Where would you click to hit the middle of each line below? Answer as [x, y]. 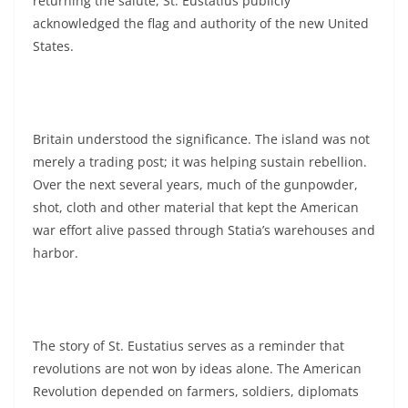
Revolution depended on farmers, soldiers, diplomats [196, 391]
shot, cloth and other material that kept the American [196, 207]
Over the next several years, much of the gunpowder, [195, 184]
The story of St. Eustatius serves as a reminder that [189, 345]
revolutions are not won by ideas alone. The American [197, 368]
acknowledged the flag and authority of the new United [201, 23]
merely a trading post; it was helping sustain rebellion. [200, 161]
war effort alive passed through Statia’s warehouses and [204, 229]
